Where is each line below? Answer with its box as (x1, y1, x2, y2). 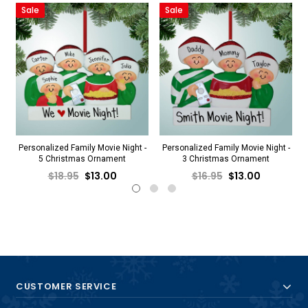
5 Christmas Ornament (38, 153, 126, 164)
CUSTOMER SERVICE (16, 279, 117, 293)
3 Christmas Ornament (182, 153, 269, 164)
